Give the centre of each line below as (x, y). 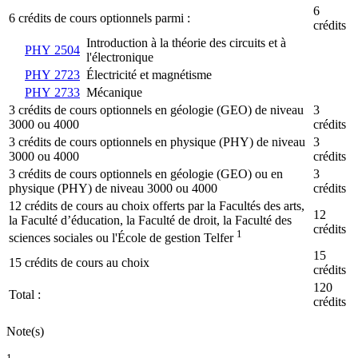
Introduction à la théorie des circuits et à (186, 42)
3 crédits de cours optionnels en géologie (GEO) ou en (146, 173)
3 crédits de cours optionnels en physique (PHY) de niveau (157, 141)
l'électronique (120, 57)
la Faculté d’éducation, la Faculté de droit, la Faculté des (150, 220)
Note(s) (25, 331)
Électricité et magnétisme (149, 74)
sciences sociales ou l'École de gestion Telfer (121, 238)
